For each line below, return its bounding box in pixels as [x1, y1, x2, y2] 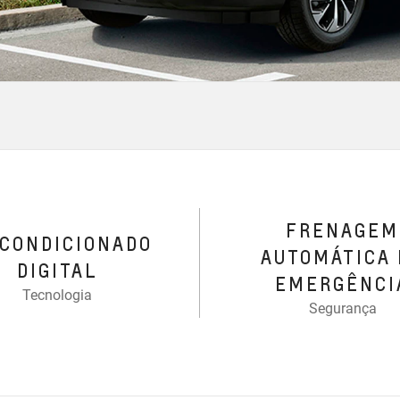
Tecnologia [22, 287, 93, 304]
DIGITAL [16, 259, 98, 283]
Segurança [308, 300, 377, 318]
